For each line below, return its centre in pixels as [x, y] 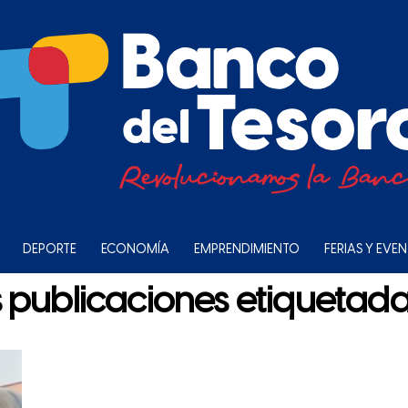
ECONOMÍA [135, 250]
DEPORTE [50, 250]
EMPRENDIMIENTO [247, 250]
